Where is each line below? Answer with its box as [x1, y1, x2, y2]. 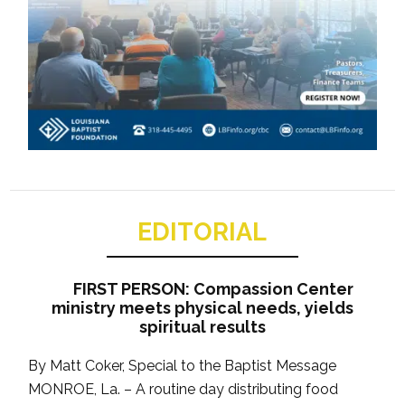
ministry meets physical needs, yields [52, 298, 353, 318]
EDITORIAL [137, 218, 268, 247]
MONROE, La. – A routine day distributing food [28, 381, 339, 399]
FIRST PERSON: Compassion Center [73, 279, 353, 299]
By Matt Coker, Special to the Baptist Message [28, 357, 337, 375]
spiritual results [139, 317, 266, 337]
